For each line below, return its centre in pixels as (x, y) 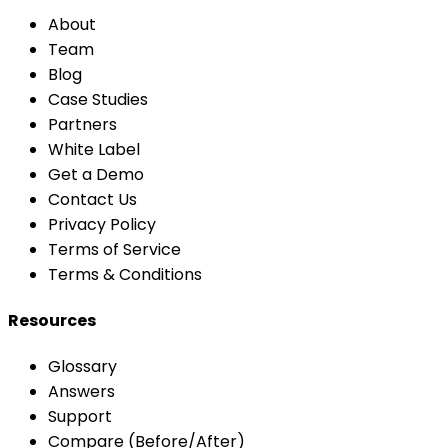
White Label (94, 149)
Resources (52, 320)
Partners (82, 124)
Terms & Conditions (125, 274)
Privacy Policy (102, 224)
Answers (81, 392)
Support (80, 417)
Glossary (82, 367)
